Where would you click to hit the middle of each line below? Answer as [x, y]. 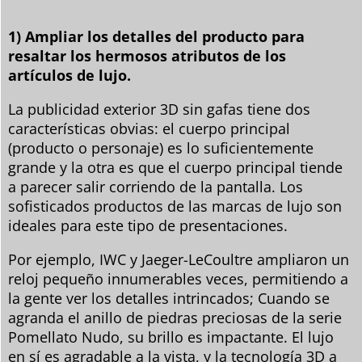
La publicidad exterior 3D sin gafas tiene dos [159, 109]
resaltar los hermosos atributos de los [147, 55]
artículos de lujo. [69, 75]
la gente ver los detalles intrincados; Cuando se [169, 298]
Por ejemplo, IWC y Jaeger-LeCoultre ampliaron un [179, 259]
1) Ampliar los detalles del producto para [156, 36]
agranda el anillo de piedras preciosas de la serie [175, 317]
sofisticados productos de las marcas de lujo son [175, 206]
